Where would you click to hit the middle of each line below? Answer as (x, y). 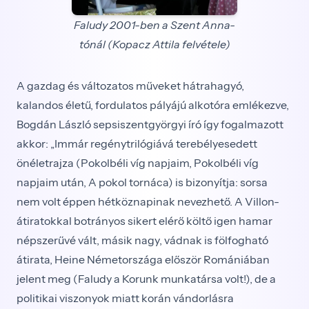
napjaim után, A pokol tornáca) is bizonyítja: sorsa (142, 182)
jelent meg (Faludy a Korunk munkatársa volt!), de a (146, 279)
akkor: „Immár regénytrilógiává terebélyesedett (137, 143)
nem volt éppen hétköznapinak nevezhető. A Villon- (148, 201)
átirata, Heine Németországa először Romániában (143, 259)
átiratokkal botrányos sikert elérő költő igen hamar (144, 221)
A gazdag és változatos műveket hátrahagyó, (130, 86)
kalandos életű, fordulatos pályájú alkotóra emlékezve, (153, 105)
